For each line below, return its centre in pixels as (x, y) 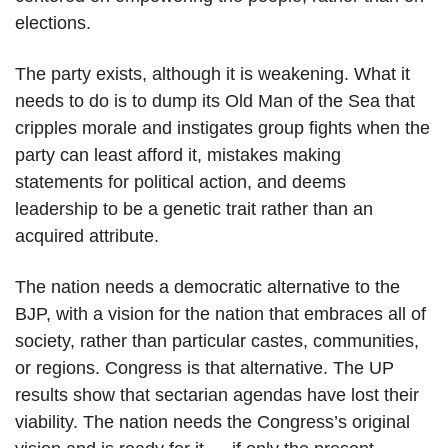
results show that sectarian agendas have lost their (217, 395)
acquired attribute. (87, 236)
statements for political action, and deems (180, 182)
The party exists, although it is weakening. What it (212, 74)
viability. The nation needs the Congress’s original (212, 422)
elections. (53, 23)
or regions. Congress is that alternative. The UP (204, 368)
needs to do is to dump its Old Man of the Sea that (215, 101)
